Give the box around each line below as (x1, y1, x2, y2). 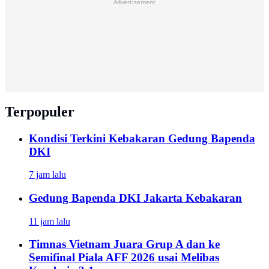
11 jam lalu (29, 216, 70, 226)
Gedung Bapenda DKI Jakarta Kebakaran (29, 191, 242, 204)
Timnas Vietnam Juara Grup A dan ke (29, 238, 220, 251)
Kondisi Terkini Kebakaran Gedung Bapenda (29, 131, 255, 145)
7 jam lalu (29, 169, 66, 180)
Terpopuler (5, 103, 74, 119)
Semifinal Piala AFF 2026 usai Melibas (29, 251, 219, 264)
